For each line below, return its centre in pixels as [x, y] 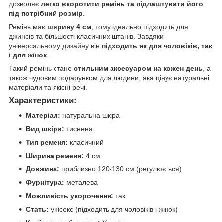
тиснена [79, 129]
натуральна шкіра [90, 116]
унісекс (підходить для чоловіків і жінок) [113, 209]
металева [81, 183]
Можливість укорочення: [70, 196]
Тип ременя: [47, 142]
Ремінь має [28, 27]
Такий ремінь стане [41, 69]
